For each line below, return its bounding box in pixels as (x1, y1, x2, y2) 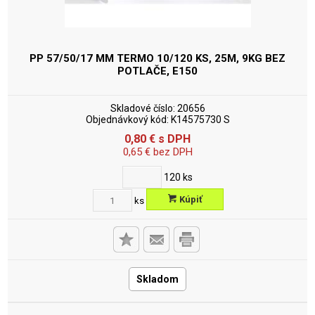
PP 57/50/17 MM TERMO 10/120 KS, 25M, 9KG (30, 52, 265, 65)
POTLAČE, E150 (117, 65, 198, 77)
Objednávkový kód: (85, 114, 169, 125)
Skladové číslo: (110, 103, 175, 114)
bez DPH (150, 146, 193, 158)
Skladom (136, 274, 179, 285)
